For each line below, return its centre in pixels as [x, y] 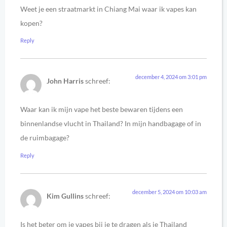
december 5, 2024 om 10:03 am [169, 192]
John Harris [65, 81]
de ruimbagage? [45, 138]
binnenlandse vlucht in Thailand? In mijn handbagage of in [111, 124]
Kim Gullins [65, 196]
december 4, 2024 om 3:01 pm [171, 77]
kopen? [31, 23]
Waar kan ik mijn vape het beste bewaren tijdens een [102, 109]
